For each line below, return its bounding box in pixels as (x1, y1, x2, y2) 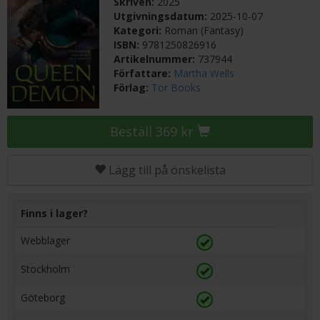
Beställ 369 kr (110, 122, 197, 140)
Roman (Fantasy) (164, 24, 244, 37)
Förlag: (114, 81, 152, 94)
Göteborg (21, 290, 65, 304)
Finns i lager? (21, 206, 88, 220)
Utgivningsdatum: (114, 9, 211, 23)
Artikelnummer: (114, 52, 199, 66)
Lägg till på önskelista (109, 161, 226, 178)
